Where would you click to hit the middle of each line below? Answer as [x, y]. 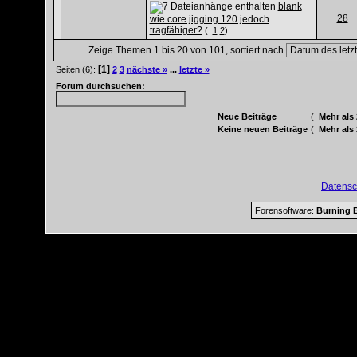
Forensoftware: [285, 210]
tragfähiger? [176, 30]
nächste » [147, 69]
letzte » [194, 69]
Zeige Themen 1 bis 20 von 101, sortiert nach [187, 50]
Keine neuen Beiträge [263, 129]
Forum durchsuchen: [100, 86]
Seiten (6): [76, 69]
